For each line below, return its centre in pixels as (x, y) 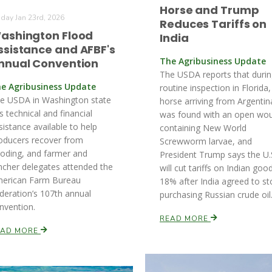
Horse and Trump (209, 10)
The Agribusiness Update (213, 61)
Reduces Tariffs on (213, 24)
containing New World (203, 128)
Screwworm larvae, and (206, 141)
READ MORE (185, 219)
